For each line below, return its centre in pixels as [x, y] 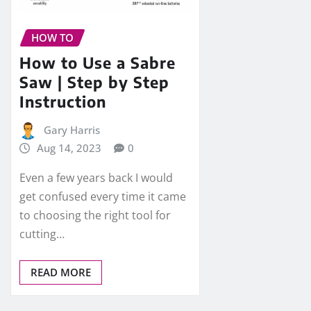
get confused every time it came [103, 196]
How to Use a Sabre [98, 63]
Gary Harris [72, 130]
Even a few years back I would [96, 177]
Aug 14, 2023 [69, 148]
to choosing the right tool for [95, 215]
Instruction [63, 102]
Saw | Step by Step [94, 82]
